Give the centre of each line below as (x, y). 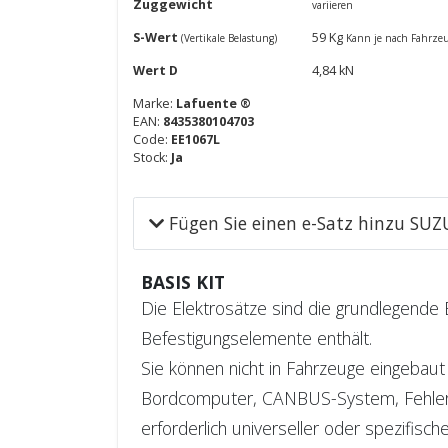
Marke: (154, 103)
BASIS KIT (182, 282)
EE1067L (195, 139)
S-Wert (157, 37)
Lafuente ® (213, 103)
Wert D (155, 70)
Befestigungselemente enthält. (256, 338)
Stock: (152, 157)
